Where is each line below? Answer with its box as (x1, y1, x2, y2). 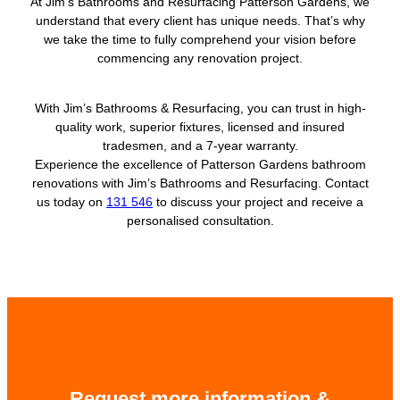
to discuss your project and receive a (153, 195, 363, 210)
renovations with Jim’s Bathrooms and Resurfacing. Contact (31, 176, 369, 191)
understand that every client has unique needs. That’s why (35, 12, 365, 28)
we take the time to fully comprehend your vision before (44, 31, 356, 46)
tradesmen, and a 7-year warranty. (102, 138, 298, 154)
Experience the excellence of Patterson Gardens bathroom (34, 157, 366, 172)
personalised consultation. (126, 213, 274, 229)
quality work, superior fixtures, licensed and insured (55, 120, 345, 135)
